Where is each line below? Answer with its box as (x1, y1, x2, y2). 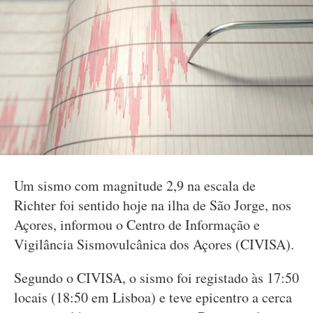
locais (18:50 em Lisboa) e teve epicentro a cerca (14, 288, 292, 307)
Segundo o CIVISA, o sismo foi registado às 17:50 (14, 268, 299, 287)
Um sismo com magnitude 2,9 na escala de (14, 176, 256, 195)
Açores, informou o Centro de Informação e (14, 215, 260, 234)
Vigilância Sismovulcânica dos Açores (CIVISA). (14, 235, 294, 254)
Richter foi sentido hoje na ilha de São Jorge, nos (14, 196, 291, 214)
